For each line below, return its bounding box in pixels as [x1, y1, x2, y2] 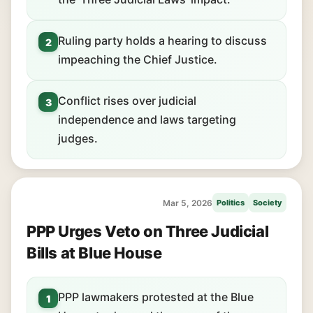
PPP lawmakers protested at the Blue [58, 290, 254, 304]
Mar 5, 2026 [163, 197, 212, 208]
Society [253, 198, 282, 208]
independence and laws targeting [58, 112, 236, 126]
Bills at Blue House [27, 244, 162, 262]
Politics [217, 198, 245, 208]
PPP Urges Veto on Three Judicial [27, 222, 269, 240]
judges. [58, 131, 98, 145]
